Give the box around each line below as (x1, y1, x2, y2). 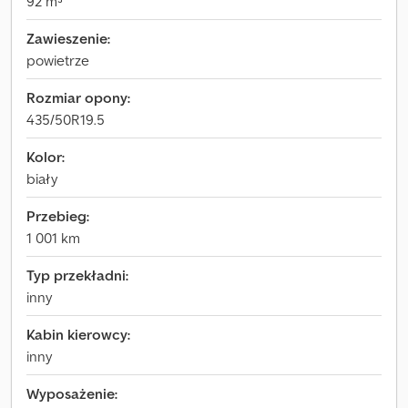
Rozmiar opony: (26, 88, 130, 107)
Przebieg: (26, 207, 89, 225)
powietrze (26, 51, 89, 69)
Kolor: (26, 148, 65, 166)
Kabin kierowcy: (26, 325, 130, 343)
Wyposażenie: (26, 384, 117, 403)
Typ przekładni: (26, 266, 128, 284)
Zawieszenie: (26, 29, 110, 47)
